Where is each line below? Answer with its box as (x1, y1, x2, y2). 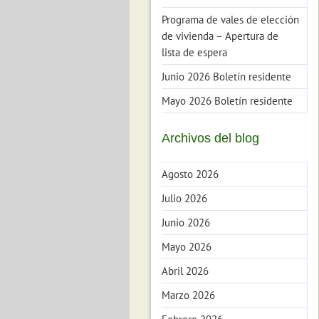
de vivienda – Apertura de (162, 29, 278, 43)
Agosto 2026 (162, 167, 219, 181)
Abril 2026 (162, 264, 209, 278)
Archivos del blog (162, 131, 259, 145)
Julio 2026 (162, 192, 207, 205)
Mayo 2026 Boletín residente (162, 94, 293, 108)
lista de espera (162, 46, 227, 59)
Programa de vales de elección (162, 13, 299, 26)
